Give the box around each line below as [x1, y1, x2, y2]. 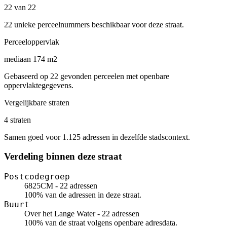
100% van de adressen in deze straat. [24, 191, 141, 200]
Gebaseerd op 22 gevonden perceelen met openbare [4, 71, 169, 81]
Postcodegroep [4, 172, 70, 182]
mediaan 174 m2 [4, 54, 57, 63]
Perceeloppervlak [4, 37, 59, 46]
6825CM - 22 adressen [24, 181, 97, 191]
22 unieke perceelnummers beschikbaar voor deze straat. [4, 20, 184, 29]
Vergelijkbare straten [4, 98, 69, 107]
